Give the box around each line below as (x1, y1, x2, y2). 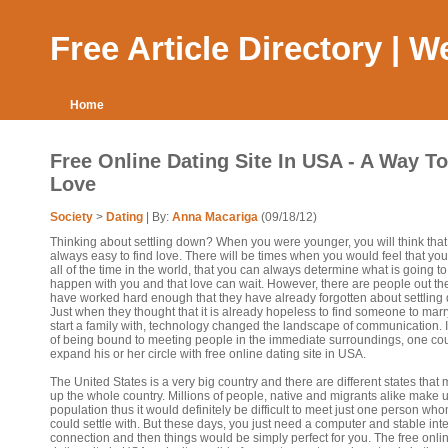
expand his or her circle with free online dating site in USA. (50, 347, 366, 361)
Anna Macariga (172, 210, 258, 224)
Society (50, 210, 93, 224)
